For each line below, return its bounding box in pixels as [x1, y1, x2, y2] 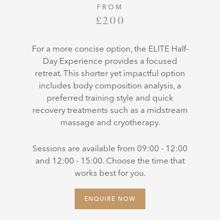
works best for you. [74, 167, 146, 178]
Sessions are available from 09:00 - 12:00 [32, 142, 188, 153]
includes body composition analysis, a [39, 80, 181, 90]
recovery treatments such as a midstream [32, 104, 188, 115]
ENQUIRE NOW [84, 194, 136, 202]
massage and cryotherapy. [60, 116, 160, 127]
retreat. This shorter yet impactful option [35, 67, 185, 78]
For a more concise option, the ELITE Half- [31, 43, 189, 54]
